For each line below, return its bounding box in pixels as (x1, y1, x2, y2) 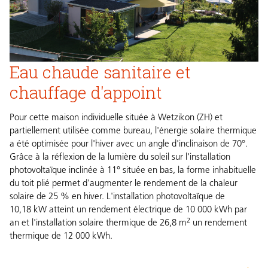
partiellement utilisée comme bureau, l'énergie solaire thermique (10, 127, 257, 136)
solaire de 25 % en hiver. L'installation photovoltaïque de (10, 193, 225, 202)
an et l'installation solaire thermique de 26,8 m (10, 219, 187, 229)
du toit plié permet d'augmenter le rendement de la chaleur (10, 179, 237, 189)
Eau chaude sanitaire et (10, 60, 191, 84)
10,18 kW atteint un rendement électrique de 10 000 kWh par (10, 206, 247, 215)
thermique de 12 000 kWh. (10, 232, 112, 242)
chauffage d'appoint (10, 81, 162, 104)
